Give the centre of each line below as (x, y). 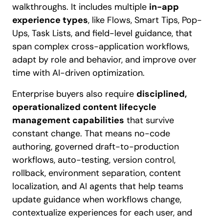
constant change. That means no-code (91, 134)
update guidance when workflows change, (97, 200)
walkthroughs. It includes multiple (81, 7)
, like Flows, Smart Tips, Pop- (145, 20)
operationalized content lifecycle (84, 107)
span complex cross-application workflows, (101, 47)
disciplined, (162, 94)
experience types (50, 20)
